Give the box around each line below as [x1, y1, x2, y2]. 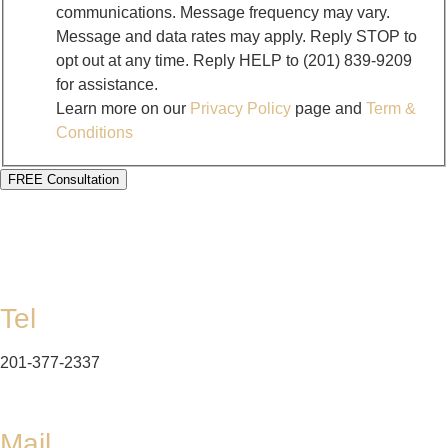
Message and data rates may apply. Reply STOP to [56, 28, 417, 46]
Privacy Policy [186, 100, 291, 118]
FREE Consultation [8, 172, 119, 188]
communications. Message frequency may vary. [56, 4, 390, 22]
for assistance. [56, 76, 158, 94]
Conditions [56, 124, 133, 142]
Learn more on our [56, 100, 186, 118]
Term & [366, 100, 416, 118]
